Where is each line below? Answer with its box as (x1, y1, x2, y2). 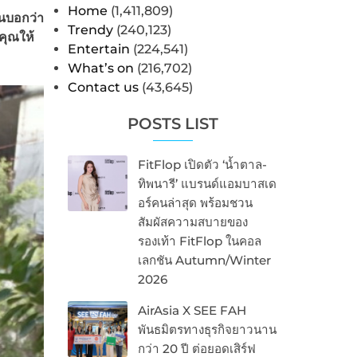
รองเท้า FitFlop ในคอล (137, 233, 261, 249)
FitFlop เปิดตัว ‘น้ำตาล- (137, 157, 267, 173)
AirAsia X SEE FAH (137, 303, 246, 319)
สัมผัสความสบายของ (137, 214, 248, 230)
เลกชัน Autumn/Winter (137, 253, 271, 269)
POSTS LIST (127, 114, 218, 134)
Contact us (67, 80, 139, 96)
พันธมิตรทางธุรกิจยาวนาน (137, 322, 277, 338)
